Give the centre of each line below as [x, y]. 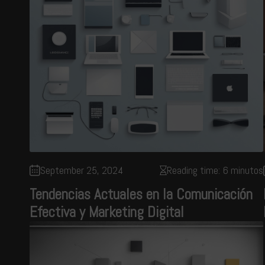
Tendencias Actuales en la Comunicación [141, 194]
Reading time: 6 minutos [215, 170]
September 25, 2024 [82, 170]
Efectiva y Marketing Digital [107, 212]
